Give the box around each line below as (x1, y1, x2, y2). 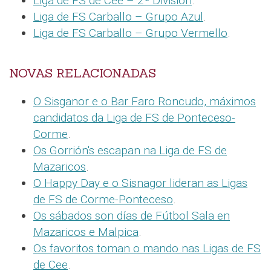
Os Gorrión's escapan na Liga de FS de (33, 143, 227, 158)
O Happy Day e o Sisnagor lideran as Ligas (33, 176, 247, 191)
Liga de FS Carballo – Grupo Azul (33, 10, 203, 24)
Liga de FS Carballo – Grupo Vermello (33, 26, 227, 41)
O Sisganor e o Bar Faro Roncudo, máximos (33, 94, 256, 109)
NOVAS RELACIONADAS (9, 65, 156, 82)
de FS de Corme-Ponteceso (33, 192, 173, 207)
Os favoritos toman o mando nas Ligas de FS (33, 241, 261, 256)
